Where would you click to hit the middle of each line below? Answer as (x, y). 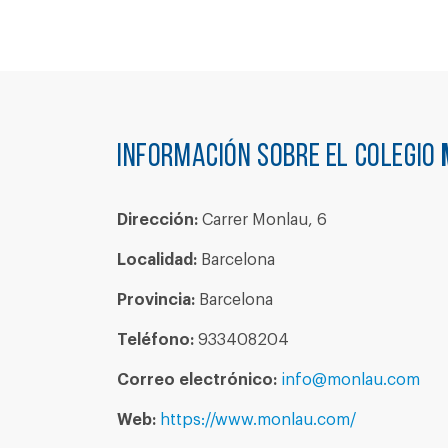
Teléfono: (155, 340)
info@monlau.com (350, 380)
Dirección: (157, 220)
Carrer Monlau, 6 (262, 220)
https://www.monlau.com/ (258, 420)
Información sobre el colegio (279, 158)
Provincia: (156, 300)
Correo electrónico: (197, 380)
